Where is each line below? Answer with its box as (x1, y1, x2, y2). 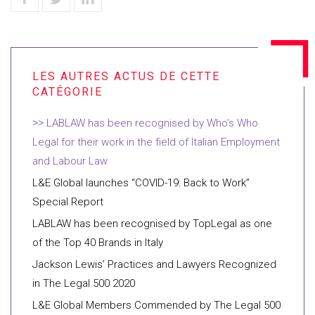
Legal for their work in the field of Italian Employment (32, 136, 280, 148)
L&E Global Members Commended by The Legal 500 (32, 299, 281, 311)
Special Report (32, 195, 103, 208)
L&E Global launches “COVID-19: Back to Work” (32, 176, 250, 189)
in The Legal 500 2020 (32, 277, 135, 290)
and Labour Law (32, 155, 108, 167)
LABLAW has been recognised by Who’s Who (46, 117, 258, 129)
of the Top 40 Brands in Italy (32, 236, 163, 249)
